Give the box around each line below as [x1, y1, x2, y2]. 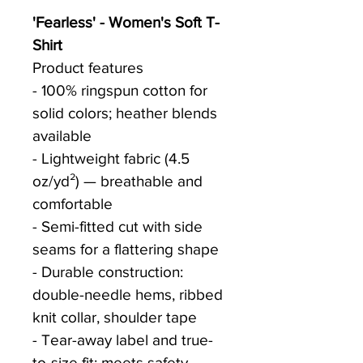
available [32, 127, 92, 145]
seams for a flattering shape [32, 241, 219, 258]
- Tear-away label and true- [32, 331, 213, 349]
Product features [32, 59, 143, 77]
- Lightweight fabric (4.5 [32, 150, 194, 168]
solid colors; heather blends [32, 105, 221, 122]
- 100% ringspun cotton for [32, 82, 211, 100]
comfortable [32, 195, 113, 213]
